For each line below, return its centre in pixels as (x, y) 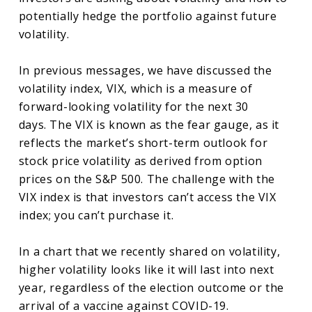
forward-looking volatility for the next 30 (134, 107)
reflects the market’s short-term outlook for (143, 143)
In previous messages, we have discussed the (145, 71)
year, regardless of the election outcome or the (151, 288)
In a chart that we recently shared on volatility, (149, 252)
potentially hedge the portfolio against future (148, 16)
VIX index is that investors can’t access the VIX (147, 197)
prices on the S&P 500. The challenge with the (147, 179)
